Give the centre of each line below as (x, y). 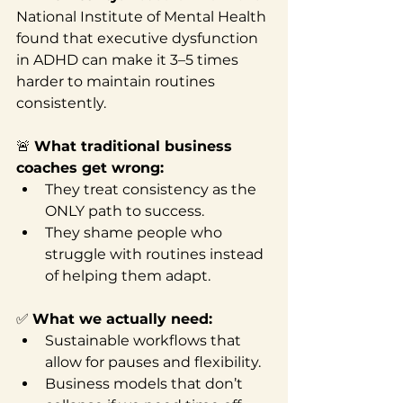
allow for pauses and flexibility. (153, 362)
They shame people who (135, 232)
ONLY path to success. (125, 210)
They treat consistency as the (152, 189)
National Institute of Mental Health (143, 16)
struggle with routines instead (156, 254)
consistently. (61, 103)
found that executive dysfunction (139, 38)
